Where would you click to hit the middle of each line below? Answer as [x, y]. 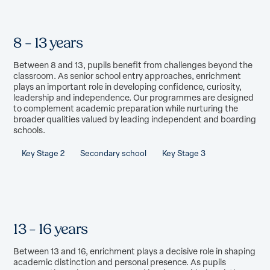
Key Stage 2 [43, 153]
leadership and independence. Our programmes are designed [134, 97]
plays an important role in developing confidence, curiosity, [128, 86]
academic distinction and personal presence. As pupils [120, 262]
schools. [30, 130]
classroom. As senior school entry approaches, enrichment [127, 76]
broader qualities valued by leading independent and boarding [135, 119]
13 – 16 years [50, 230]
